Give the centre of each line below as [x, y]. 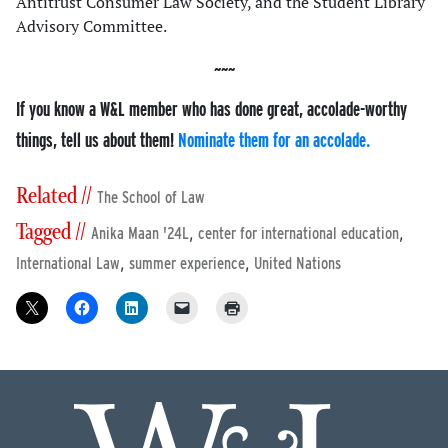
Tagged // [51, 233]
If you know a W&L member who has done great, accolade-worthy [211, 109]
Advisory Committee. [91, 26]
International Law [68, 264]
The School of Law [151, 198]
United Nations [297, 264]
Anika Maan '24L [140, 234]
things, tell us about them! [97, 140]
